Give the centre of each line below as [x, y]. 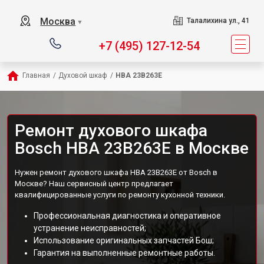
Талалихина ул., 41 [218, 21]
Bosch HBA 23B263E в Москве [132, 148]
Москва [58, 22]
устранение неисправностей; [90, 228]
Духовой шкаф [83, 75]
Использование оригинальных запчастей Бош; [124, 240]
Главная [36, 75]
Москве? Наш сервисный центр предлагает [94, 184]
